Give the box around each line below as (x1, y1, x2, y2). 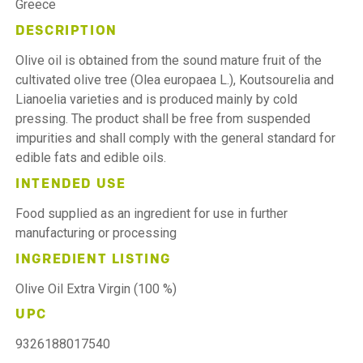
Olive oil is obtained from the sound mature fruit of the (15, 52, 322, 68)
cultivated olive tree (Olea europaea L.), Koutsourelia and (15, 71, 335, 88)
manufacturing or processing (15, 224, 177, 241)
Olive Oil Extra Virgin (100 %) (15, 280, 177, 297)
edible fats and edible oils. (15, 149, 167, 165)
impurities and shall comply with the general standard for (15, 130, 336, 146)
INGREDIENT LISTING (15, 253, 171, 267)
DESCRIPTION (15, 24, 117, 38)
